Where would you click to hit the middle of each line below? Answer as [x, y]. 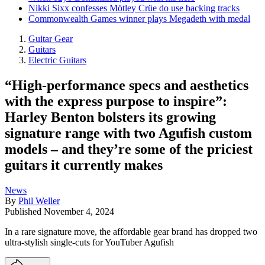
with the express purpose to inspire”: [116, 101]
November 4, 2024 [79, 211]
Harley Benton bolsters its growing [110, 117]
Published [24, 211]
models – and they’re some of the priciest [129, 149]
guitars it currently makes [84, 165]
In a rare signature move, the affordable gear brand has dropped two [131, 231]
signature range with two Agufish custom [128, 133]
